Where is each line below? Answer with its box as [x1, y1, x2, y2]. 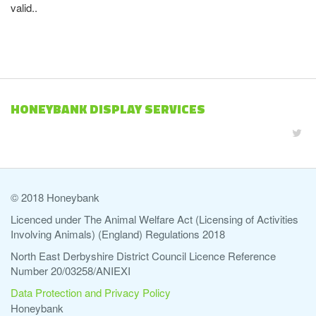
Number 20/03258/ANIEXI [11, 263, 130, 278]
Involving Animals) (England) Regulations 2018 [11, 226, 225, 241]
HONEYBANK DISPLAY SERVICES [11, 99, 205, 119]
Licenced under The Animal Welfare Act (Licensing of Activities [11, 212, 298, 226]
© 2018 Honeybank [11, 190, 99, 205]
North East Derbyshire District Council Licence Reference [11, 248, 276, 263]
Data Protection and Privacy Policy [11, 285, 171, 300]
